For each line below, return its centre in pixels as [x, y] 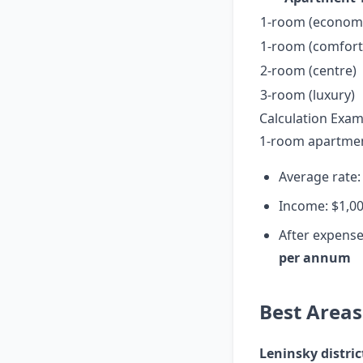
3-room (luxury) [307, 95]
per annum [315, 258]
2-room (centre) [308, 70]
